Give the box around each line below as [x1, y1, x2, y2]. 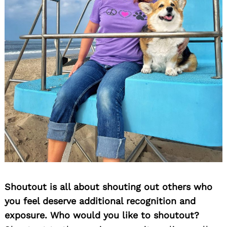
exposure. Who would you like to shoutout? [5, 210, 199, 221]
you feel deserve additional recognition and [5, 196, 196, 207]
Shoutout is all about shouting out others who [5, 181, 212, 193]
